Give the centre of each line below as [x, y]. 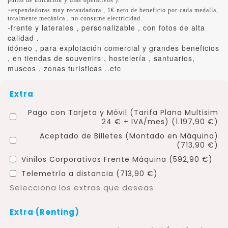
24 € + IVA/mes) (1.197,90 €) [160, 121]
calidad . [23, 37]
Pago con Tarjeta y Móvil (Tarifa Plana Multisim [123, 112]
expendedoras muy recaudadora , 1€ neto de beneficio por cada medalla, [115, 10]
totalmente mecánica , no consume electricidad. [75, 18]
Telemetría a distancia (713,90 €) [90, 173]
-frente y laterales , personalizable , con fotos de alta [106, 27]
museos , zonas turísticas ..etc [66, 68]
